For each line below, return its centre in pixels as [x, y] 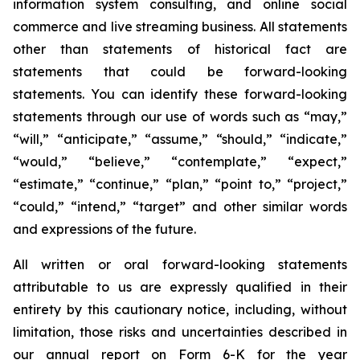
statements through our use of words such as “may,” [180, 117]
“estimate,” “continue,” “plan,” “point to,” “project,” [180, 184]
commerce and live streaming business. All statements [180, 27]
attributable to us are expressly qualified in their [180, 287]
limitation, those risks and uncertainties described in [180, 332]
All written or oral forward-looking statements [180, 264]
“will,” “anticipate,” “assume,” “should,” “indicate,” [180, 139]
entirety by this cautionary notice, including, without [180, 309]
